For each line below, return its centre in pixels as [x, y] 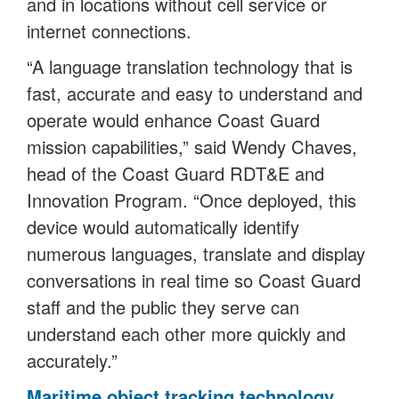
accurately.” [72, 361]
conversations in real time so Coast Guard [194, 281]
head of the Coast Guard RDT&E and [175, 174]
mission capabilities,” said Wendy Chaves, [192, 147]
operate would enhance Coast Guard [173, 120]
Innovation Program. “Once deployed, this [191, 200]
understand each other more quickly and [186, 334]
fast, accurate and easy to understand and [195, 94]
